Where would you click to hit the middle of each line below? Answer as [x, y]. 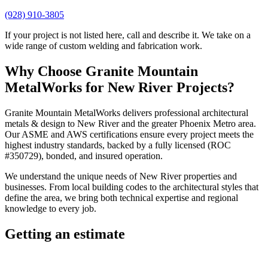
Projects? [204, 87]
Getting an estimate [65, 234]
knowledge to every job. [51, 208]
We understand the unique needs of [72, 176]
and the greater [149, 123]
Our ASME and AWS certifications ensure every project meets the [129, 134]
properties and [209, 176]
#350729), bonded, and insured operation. [84, 156]
